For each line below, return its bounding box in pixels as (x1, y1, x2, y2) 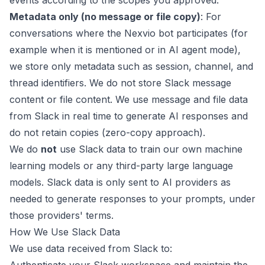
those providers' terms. (9, 209, 114, 221)
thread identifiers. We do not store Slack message (9, 77, 231, 89)
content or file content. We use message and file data (9, 93, 248, 105)
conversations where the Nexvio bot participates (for (9, 27, 248, 39)
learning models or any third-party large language (9, 160, 233, 172)
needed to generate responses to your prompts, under (9, 193, 256, 205)
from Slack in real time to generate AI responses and (9, 110, 248, 122)
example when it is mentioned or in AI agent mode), (9, 44, 241, 56)
